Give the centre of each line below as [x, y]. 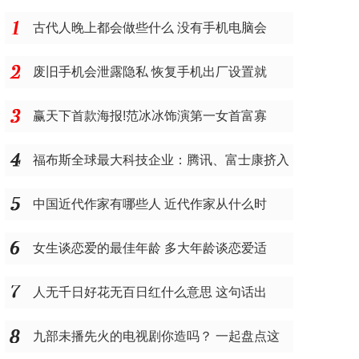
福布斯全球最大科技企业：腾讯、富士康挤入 [161, 160]
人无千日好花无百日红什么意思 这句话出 [150, 292]
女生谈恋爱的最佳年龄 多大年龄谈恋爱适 [150, 248]
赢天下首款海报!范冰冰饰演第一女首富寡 [150, 116]
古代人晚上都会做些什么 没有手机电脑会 [150, 28]
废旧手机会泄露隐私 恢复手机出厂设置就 [150, 72]
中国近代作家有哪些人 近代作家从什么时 [150, 204]
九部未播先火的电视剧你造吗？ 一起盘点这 [156, 336]
